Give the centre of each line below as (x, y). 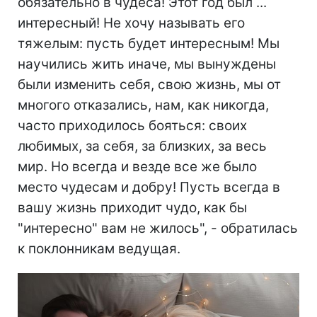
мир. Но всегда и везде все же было (137, 166)
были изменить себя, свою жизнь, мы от (149, 84)
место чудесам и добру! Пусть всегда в (149, 187)
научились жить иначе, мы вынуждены (147, 64)
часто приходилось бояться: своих (132, 125)
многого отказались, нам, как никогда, (143, 105)
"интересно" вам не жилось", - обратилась (158, 228)
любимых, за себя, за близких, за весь (142, 146)
